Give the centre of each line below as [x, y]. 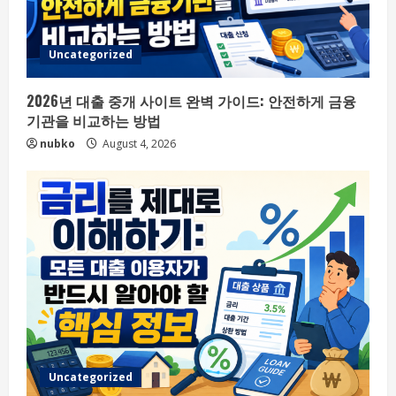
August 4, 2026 [138, 144]
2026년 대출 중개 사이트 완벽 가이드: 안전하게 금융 [191, 101]
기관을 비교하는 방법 [94, 120]
